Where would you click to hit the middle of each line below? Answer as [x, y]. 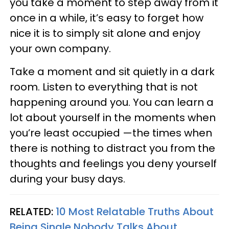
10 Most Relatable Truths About [135, 212]
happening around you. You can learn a [112, 102]
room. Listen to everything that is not [104, 87]
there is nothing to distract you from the [112, 148]
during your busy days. [67, 179]
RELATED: [33, 212]
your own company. [60, 49]
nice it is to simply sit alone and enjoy [105, 33]
